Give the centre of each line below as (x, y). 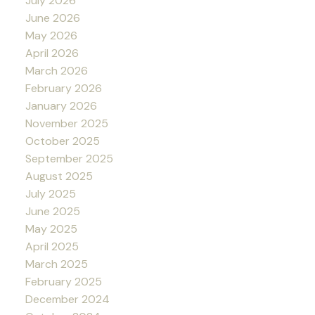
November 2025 (66, 123)
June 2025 (52, 211)
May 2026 (51, 35)
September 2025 (69, 158)
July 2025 (50, 193)
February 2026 (63, 88)
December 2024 (67, 299)
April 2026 (52, 53)
